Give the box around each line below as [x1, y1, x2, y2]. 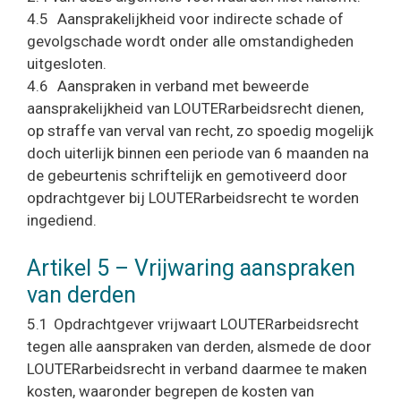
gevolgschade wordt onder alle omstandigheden [27, 32, 354, 50]
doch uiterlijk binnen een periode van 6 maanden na [27, 144, 369, 162]
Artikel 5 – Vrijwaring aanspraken [27, 254, 355, 281]
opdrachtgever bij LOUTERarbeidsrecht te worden [27, 189, 359, 207]
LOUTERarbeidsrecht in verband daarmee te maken [27, 359, 367, 378]
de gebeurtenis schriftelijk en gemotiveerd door [27, 166, 347, 184]
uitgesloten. [27, 55, 107, 73]
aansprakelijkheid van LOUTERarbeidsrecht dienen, [27, 99, 363, 117]
